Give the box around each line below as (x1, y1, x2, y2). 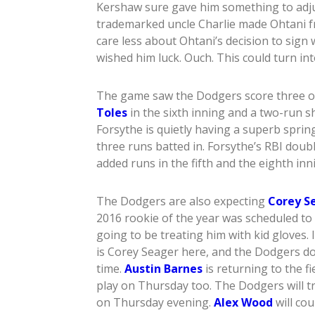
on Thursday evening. (96, 295, 214, 311)
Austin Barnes (124, 261, 202, 277)
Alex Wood (214, 295, 273, 311)
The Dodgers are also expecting (96, 193, 268, 210)
